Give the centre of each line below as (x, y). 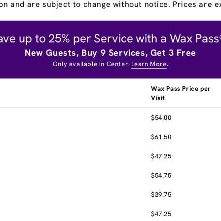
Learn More (149, 64)
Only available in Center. (92, 64)
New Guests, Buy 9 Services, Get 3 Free (110, 52)
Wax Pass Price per (181, 88)
